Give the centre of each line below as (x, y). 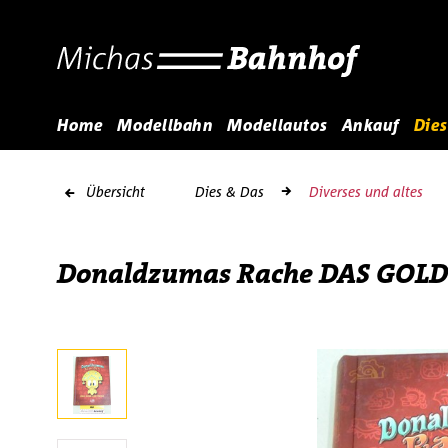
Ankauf (370, 125)
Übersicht (115, 191)
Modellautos (277, 125)
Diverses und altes (366, 191)
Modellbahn (165, 125)
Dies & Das (229, 191)
